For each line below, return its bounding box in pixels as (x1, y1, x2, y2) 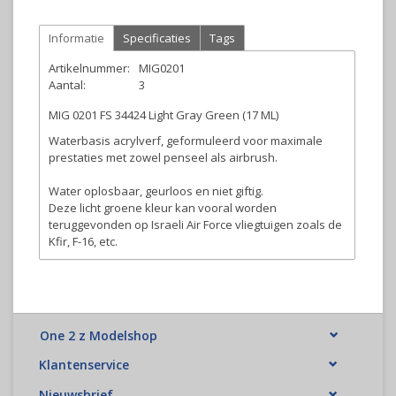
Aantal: (49, 77, 86, 93)
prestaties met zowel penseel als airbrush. (49, 149, 278, 165)
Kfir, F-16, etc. (49, 233, 118, 249)
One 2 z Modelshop (40, 327, 157, 345)
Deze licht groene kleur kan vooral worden (49, 200, 277, 216)
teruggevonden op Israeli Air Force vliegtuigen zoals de (49, 217, 342, 232)
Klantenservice (39, 356, 129, 374)
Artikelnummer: (49, 60, 130, 76)
